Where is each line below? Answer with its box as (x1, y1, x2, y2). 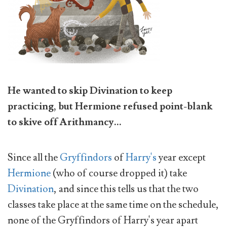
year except (157, 151, 206, 165)
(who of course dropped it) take (51, 167, 187, 180)
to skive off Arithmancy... (8, 115, 122, 129)
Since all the (8, 151, 60, 165)
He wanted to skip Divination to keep (8, 84, 172, 97)
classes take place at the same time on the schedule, (8, 198, 219, 212)
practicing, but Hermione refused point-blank (8, 99, 212, 113)
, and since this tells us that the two (54, 182, 199, 196)
